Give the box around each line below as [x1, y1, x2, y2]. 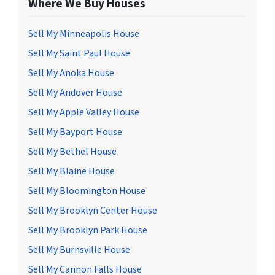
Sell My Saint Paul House [28, 46, 130, 60]
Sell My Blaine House [28, 164, 115, 178]
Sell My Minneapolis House [28, 26, 139, 41]
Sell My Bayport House [28, 125, 122, 139]
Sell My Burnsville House [28, 242, 130, 257]
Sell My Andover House [28, 85, 122, 99]
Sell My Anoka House [28, 66, 114, 80]
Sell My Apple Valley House [28, 105, 139, 119]
